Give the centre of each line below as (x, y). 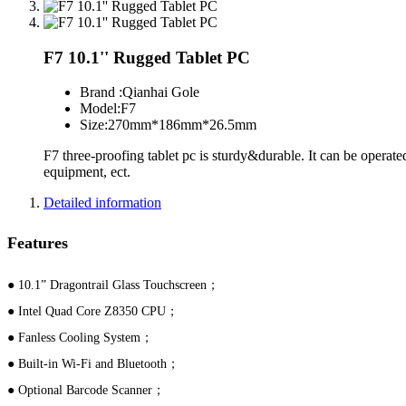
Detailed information (102, 203)
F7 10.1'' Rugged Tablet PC (147, 57)
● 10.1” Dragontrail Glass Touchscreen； (113, 285)
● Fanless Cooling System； (80, 338)
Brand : (101, 92)
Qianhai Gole (161, 92)
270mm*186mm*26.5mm (182, 125)
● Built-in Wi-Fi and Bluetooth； (93, 364)
